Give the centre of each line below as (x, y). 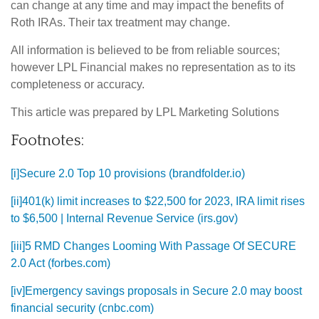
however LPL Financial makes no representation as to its (153, 68)
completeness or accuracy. (78, 85)
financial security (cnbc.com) (82, 308)
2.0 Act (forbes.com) (61, 263)
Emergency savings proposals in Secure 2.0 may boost (163, 291)
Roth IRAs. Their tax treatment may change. (120, 23)
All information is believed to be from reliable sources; (145, 51)
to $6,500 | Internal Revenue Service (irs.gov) (124, 219)
